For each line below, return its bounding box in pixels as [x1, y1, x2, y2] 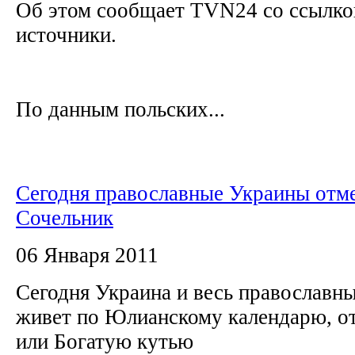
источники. [16, 22, 122, 47]
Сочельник [16, 205, 113, 230]
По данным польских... [16, 97, 225, 121]
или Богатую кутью [16, 329, 199, 353]
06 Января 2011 [16, 242, 158, 267]
